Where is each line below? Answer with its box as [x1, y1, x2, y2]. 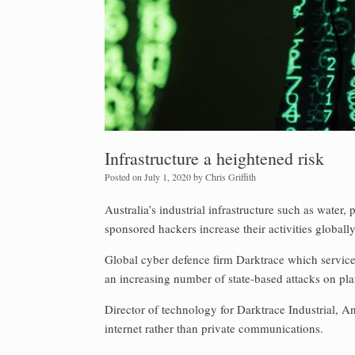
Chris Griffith [205, 170, 256, 183]
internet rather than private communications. [105, 320, 323, 336]
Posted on [110, 170, 144, 183]
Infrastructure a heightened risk [105, 147, 324, 170]
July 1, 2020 [144, 170, 191, 183]
